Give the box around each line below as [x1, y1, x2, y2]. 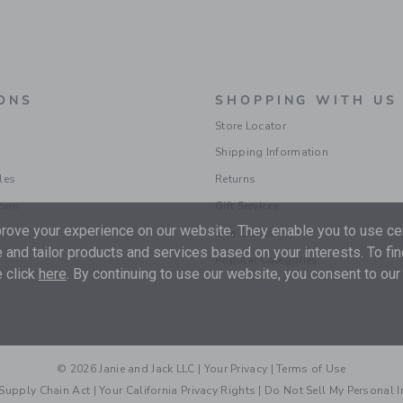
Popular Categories [215, 252, 318, 267]
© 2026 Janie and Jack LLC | [57, 361, 204, 376]
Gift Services [215, 198, 280, 213]
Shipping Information [215, 144, 328, 159]
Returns [215, 171, 256, 186]
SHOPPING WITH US [215, 91, 398, 109]
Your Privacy [203, 361, 268, 376]
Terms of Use [276, 361, 346, 376]
